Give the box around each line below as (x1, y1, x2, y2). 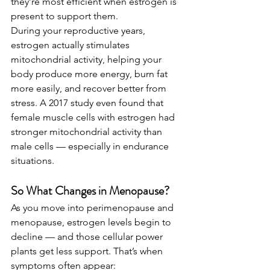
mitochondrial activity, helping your (11, 54, 164, 66)
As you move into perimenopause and (11, 202, 176, 214)
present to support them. (11, 10, 118, 22)
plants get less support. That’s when (11, 245, 165, 257)
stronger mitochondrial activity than (11, 126, 165, 138)
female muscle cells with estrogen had (11, 111, 177, 124)
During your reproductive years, (11, 25, 148, 37)
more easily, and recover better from (11, 83, 169, 95)
